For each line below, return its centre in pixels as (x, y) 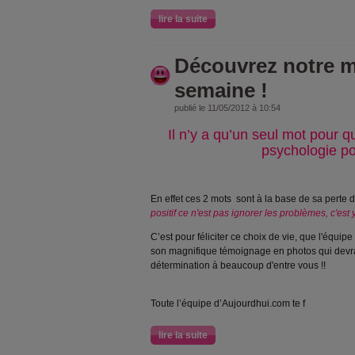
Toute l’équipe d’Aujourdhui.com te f (228, 303)
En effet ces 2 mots (192, 199)
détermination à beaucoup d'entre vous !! (238, 265)
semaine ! (221, 90)
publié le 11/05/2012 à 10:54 (227, 108)
